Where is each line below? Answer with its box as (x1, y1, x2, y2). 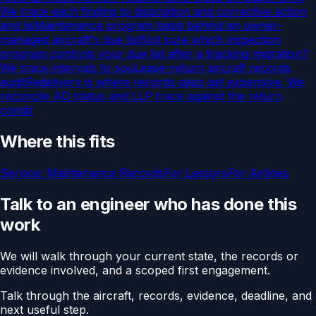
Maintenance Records (47, 166, 164, 181)
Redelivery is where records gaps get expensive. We (25, 75, 304, 90)
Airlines (249, 166, 288, 181)
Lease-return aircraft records (134, 61, 291, 75)
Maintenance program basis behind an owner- (34, 18, 282, 33)
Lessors (186, 166, 227, 181)
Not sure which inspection (140, 32, 281, 47)
